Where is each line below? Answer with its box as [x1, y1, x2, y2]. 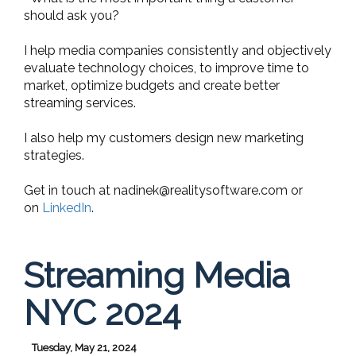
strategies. [24, 147, 84, 163]
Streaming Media [24, 254, 290, 296]
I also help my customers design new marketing [24, 130, 304, 145]
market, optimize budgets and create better [24, 77, 280, 93]
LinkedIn [42, 199, 91, 215]
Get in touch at [24, 182, 114, 198]
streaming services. [24, 95, 136, 110]
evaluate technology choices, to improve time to [24, 60, 309, 75]
